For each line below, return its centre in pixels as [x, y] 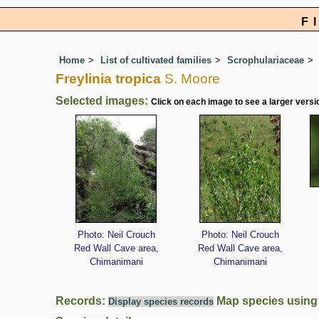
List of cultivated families [156, 61]
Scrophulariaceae [266, 61]
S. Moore [190, 79]
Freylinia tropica [108, 79]
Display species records [161, 302]
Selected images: [103, 101]
